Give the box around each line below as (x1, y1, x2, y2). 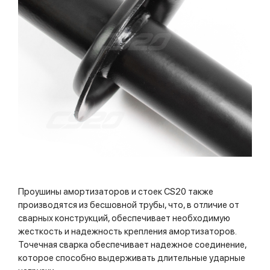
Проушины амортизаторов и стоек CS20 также (18, 186, 213, 197)
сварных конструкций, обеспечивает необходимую (18, 212, 230, 224)
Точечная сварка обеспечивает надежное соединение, (18, 239, 246, 250)
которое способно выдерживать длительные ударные (18, 252, 245, 263)
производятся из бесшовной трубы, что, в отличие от (18, 199, 239, 210)
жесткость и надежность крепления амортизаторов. (18, 225, 236, 237)
